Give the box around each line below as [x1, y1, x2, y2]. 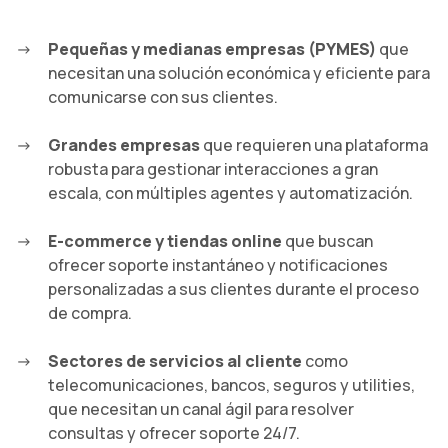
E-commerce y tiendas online [48, 230, 282, 253]
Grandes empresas [48, 134, 200, 157]
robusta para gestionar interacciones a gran [48, 158, 378, 181]
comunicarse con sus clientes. [48, 86, 278, 109]
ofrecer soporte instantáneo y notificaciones [48, 254, 388, 277]
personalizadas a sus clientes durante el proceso [48, 278, 419, 301]
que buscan [282, 230, 373, 253]
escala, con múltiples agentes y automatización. [48, 182, 413, 205]
